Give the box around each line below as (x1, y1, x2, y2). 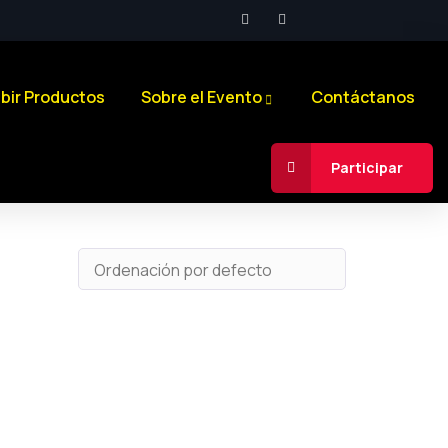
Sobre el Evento (140, 86, 262, 108)
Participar (330, 158, 403, 177)
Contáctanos (310, 86, 415, 108)
